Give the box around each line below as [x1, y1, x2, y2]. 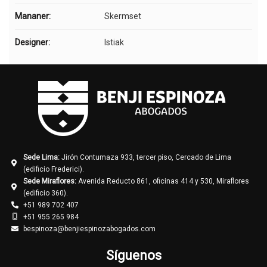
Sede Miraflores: [23, 177, 76, 186]
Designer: [15, 38, 50, 48]
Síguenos [105, 248, 162, 263]
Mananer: [15, 11, 51, 21]
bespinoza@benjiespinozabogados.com [23, 225, 156, 234]
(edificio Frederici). [23, 165, 84, 174]
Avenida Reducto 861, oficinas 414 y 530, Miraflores [76, 177, 249, 186]
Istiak [104, 38, 124, 48]
